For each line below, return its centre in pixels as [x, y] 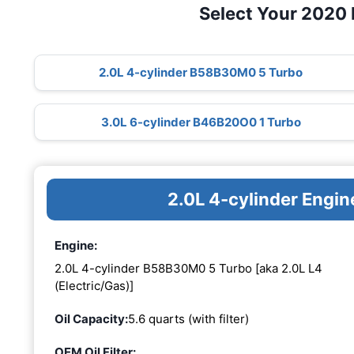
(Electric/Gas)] [94, 286]
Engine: [76, 245]
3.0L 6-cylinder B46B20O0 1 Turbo [201, 122]
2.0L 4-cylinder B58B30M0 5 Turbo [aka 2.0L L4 [188, 269]
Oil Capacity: [91, 319]
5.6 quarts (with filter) [188, 319]
